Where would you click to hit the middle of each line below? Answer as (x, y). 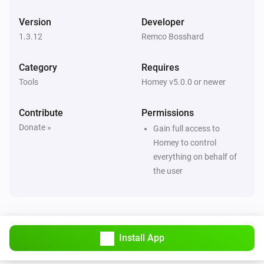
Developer (163, 22)
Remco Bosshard (173, 36)
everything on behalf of (195, 156)
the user (168, 171)
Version (35, 22)
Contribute (41, 113)
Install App (141, 237)
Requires (160, 67)
